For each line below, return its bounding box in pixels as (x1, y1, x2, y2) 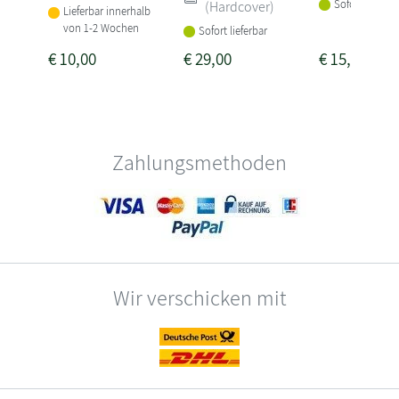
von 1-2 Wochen (62, 20, 139, 37)
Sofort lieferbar (198, 22, 267, 38)
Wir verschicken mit (112, 283, 287, 313)
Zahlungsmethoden (112, 148, 287, 177)
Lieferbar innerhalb (62, 4, 151, 20)
